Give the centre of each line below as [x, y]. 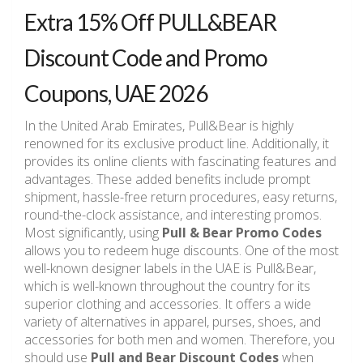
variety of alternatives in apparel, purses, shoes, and [173, 322]
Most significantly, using [93, 233]
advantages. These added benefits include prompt [167, 179]
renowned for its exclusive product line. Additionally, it [177, 144]
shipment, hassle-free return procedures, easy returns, [181, 197]
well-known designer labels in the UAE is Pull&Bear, [170, 269]
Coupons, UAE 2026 [116, 94]
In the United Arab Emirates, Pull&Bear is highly [159, 126]
